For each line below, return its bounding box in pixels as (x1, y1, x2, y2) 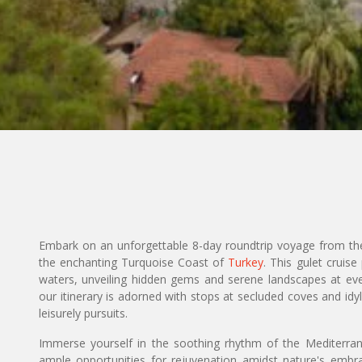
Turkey (228, 255, 264, 270)
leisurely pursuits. (39, 305, 128, 321)
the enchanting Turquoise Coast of (39, 255, 229, 270)
